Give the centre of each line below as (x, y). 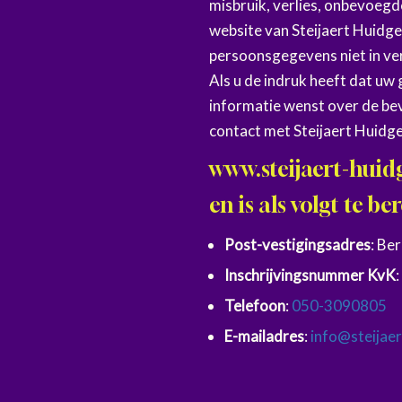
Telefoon (255, 306)
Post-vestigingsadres (298, 245)
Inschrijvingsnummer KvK (310, 275)
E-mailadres (265, 336)
